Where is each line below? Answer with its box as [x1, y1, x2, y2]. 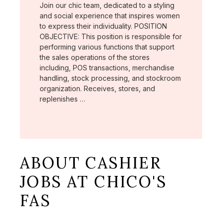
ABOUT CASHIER [20, 152, 162, 173]
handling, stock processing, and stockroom [40, 73, 181, 82]
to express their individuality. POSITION [40, 21, 167, 30]
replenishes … [40, 94, 85, 103]
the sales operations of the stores [40, 53, 150, 61]
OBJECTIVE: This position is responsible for [40, 32, 182, 41]
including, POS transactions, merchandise [40, 63, 174, 72]
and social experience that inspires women [40, 11, 180, 20]
